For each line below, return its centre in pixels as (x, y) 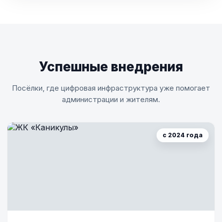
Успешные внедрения (111, 67)
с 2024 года (183, 135)
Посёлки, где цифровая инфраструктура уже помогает (111, 88)
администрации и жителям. (111, 99)
